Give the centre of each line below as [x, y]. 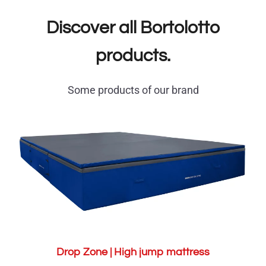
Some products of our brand [133, 90]
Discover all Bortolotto [133, 28]
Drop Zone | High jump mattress [133, 252]
